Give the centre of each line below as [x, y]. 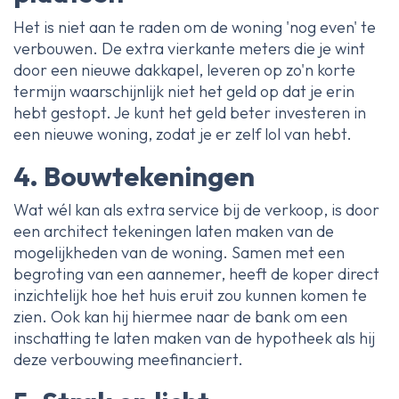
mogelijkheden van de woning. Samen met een [179, 253]
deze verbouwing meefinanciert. [128, 360]
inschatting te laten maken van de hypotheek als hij [194, 338]
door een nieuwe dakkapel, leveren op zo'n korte [184, 69]
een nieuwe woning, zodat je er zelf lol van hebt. [183, 134]
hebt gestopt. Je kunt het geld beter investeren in [190, 112]
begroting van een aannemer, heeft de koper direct [196, 274]
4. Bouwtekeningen [134, 176]
